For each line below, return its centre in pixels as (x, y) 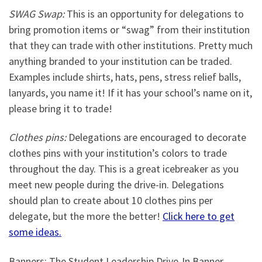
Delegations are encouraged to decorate (156, 137)
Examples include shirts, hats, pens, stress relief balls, (125, 77)
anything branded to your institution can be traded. (120, 61)
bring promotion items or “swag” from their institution (129, 29)
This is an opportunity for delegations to (154, 13)
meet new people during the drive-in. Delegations (116, 185)
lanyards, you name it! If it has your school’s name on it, (130, 92)
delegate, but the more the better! (86, 216)
